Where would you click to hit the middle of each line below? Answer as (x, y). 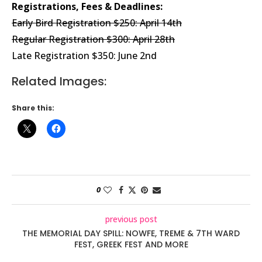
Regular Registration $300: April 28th (93, 39)
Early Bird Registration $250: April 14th (97, 23)
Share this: (33, 108)
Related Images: (59, 81)
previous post (131, 219)
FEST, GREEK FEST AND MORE (131, 244)
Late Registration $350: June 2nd (84, 55)
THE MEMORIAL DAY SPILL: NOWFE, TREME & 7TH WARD (131, 233)
